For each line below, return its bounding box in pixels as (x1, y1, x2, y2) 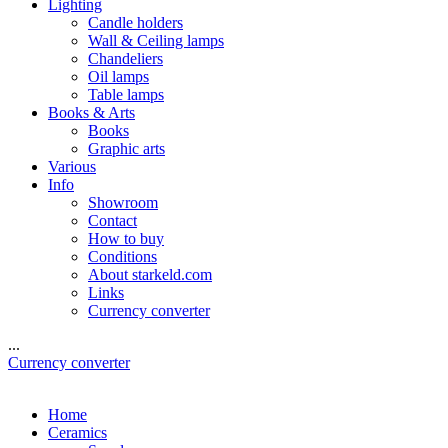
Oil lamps (88, 68, 149, 85)
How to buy (88, 230, 164, 247)
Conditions (88, 248, 157, 265)
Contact (88, 212, 137, 229)
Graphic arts (88, 140, 165, 157)
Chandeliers (88, 50, 163, 67)
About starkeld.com (88, 266, 212, 283)
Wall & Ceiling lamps (88, 32, 224, 49)
